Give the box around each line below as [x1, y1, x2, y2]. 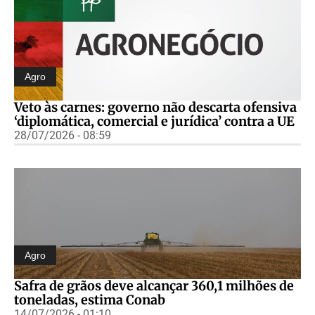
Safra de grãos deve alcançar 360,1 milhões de [14, 277, 294, 294]
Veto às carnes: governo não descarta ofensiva [14, 98, 297, 115]
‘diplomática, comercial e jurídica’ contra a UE [14, 112, 295, 129]
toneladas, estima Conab [14, 291, 165, 308]
